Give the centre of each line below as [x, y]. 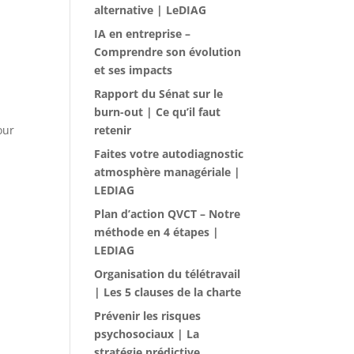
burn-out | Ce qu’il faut [158, 112]
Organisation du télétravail [168, 274]
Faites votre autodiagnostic [169, 154]
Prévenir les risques [148, 316]
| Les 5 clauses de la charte [168, 292]
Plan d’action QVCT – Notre [168, 214]
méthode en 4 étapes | [157, 232]
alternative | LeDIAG [151, 10]
